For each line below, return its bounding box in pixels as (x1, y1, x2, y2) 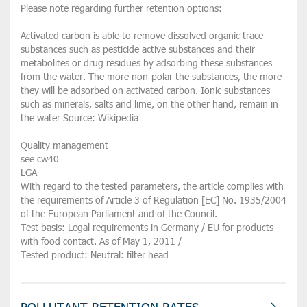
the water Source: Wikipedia (21, 111, 138, 124)
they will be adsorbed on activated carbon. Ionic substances (21, 84, 270, 97)
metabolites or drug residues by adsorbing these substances (21, 56, 272, 69)
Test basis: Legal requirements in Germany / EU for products (21, 221, 273, 234)
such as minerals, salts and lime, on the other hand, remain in (21, 97, 278, 110)
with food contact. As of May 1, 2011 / (21, 234, 182, 247)
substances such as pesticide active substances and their (21, 42, 255, 56)
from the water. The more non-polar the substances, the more (21, 70, 282, 83)
